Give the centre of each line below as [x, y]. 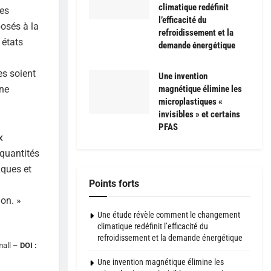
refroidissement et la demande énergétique [170, 238]
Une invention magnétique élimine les [161, 262]
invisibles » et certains [199, 115]
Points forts [114, 184]
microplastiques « [191, 102]
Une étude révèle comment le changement [169, 215]
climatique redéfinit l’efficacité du [153, 227]
